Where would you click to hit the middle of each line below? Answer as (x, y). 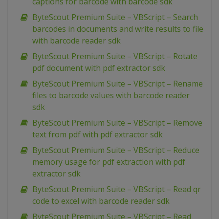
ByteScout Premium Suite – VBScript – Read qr (117, 189)
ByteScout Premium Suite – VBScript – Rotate (115, 56)
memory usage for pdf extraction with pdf (109, 162)
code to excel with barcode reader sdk (101, 201)
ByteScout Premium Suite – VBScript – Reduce (116, 150)
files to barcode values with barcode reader (111, 96)
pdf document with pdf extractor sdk (99, 68)
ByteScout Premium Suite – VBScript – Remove (117, 123)
